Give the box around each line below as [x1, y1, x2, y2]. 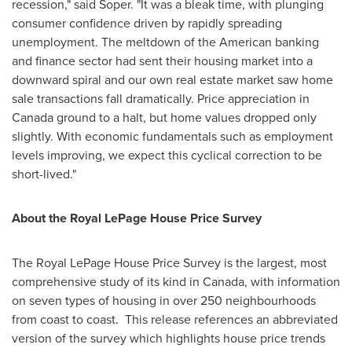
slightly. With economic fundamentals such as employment [12, 127, 333, 145]
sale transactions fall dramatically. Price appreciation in [12, 90, 310, 107]
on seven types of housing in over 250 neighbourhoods [12, 291, 316, 309]
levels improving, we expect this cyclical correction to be [12, 146, 322, 163]
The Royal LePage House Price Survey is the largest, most [12, 254, 327, 271]
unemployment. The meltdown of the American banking [12, 33, 319, 50]
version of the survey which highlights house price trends [12, 329, 325, 346]
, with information [244, 273, 340, 290]
